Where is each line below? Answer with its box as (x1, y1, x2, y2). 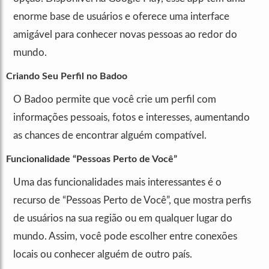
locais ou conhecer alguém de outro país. (13, 249, 192, 260)
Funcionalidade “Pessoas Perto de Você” (6, 154, 177, 165)
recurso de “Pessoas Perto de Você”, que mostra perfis (13, 195, 251, 206)
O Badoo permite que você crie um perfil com (13, 94, 216, 105)
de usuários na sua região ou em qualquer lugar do (13, 213, 232, 224)
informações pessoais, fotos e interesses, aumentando (13, 112, 250, 123)
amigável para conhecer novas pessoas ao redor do (13, 29, 237, 40)
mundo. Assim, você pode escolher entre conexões (13, 231, 237, 242)
